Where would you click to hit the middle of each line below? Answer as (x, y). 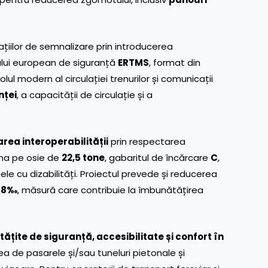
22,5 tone (83, 157)
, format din (175, 62)
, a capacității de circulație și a (85, 95)
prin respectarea (147, 141)
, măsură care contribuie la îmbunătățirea (110, 190)
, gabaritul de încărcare (158, 157)
